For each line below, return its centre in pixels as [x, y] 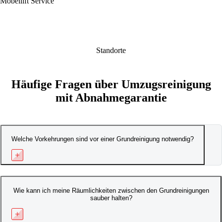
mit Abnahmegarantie [111, 97]
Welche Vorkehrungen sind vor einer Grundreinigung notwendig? [103, 139]
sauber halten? [111, 198]
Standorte [111, 50]
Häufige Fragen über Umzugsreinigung [111, 84]
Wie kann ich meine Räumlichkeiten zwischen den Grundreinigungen [111, 190]
